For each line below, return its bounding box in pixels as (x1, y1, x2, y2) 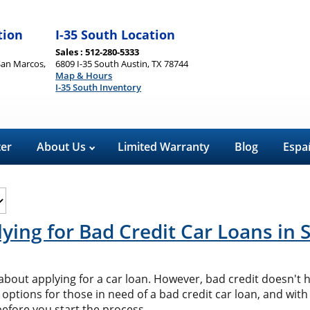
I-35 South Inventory (55, 80, 142, 93)
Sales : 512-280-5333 (55, 45, 140, 58)
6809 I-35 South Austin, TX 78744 (55, 57, 189, 70)
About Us (37, 139, 89, 154)
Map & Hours (55, 69, 113, 82)
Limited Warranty (118, 139, 210, 154)
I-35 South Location (55, 26, 176, 43)
